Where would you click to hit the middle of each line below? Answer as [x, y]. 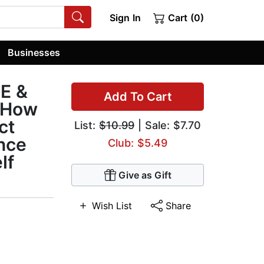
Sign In [125, 18]
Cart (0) [184, 18]
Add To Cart [138, 97]
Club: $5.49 [138, 143]
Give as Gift [145, 175]
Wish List [112, 206]
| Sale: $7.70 [168, 126]
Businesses [34, 52]
